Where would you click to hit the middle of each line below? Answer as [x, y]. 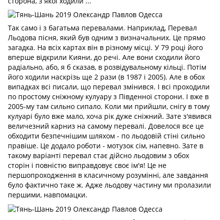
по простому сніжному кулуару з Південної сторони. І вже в [108, 97]
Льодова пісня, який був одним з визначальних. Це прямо [107, 38]
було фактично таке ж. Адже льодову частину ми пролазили [110, 185]
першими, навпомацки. [48, 195]
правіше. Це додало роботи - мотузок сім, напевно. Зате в [106, 146]
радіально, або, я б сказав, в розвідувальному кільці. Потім [107, 67]
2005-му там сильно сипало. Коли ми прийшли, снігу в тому [109, 107]
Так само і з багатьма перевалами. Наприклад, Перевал [102, 28]
